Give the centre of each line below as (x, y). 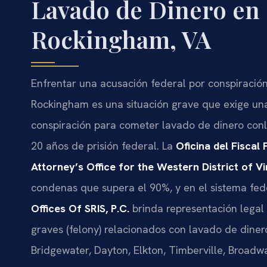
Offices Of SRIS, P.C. (80, 209)
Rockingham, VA (121, 39)
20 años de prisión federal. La (103, 146)
